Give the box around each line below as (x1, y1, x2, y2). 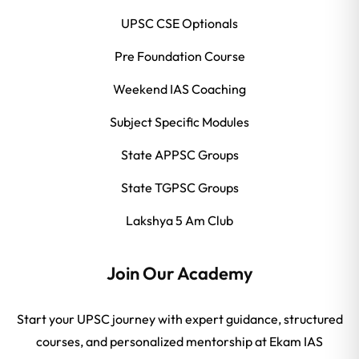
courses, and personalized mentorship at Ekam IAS (36, 333, 323, 350)
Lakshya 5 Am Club (126, 212, 233, 229)
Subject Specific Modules (110, 114, 249, 131)
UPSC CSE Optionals (121, 15, 238, 32)
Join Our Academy (106, 262, 253, 285)
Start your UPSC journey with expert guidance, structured (16, 311, 343, 328)
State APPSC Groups (120, 147, 239, 163)
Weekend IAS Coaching (113, 81, 246, 98)
